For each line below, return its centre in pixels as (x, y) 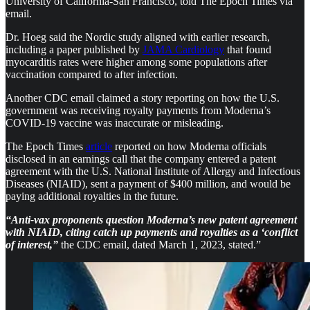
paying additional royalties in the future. (92, 196)
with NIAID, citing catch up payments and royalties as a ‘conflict (152, 232)
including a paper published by (74, 49)
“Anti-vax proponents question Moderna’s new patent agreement (151, 220)
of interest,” (32, 245)
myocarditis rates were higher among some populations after (136, 62)
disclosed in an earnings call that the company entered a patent (141, 159)
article (99, 146)
